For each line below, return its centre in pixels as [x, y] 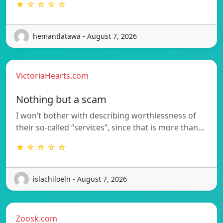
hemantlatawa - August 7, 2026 [85, 36]
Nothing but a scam [61, 99]
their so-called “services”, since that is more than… [110, 127]
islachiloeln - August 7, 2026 [80, 179]
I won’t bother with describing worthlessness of [106, 115]
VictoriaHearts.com [52, 75]
